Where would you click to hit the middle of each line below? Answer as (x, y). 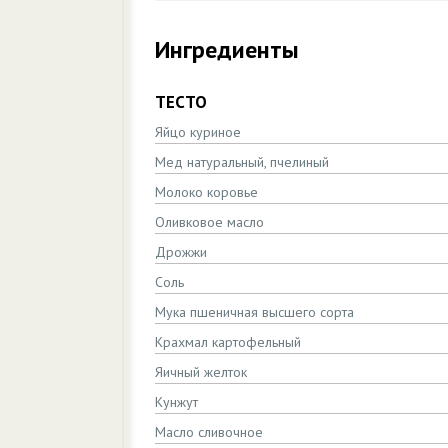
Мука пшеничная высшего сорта (254, 312)
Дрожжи (181, 252)
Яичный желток (201, 372)
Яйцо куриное (198, 132)
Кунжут (176, 402)
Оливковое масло (209, 222)
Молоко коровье (206, 192)
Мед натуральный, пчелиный (242, 162)
